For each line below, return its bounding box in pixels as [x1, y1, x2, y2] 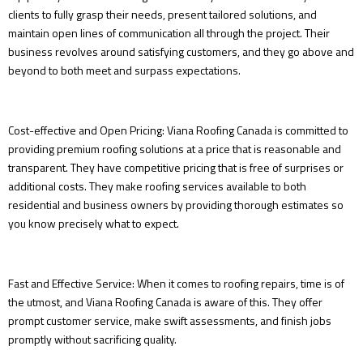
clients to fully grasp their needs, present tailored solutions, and [8, 6, 317, 23]
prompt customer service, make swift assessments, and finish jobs [8, 312, 331, 330]
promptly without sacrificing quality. [8, 331, 177, 348]
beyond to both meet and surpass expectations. [8, 62, 241, 79]
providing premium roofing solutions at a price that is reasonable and [8, 140, 341, 158]
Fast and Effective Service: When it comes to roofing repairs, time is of [8, 275, 344, 293]
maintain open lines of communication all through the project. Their [8, 24, 330, 42]
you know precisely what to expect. [8, 215, 179, 233]
